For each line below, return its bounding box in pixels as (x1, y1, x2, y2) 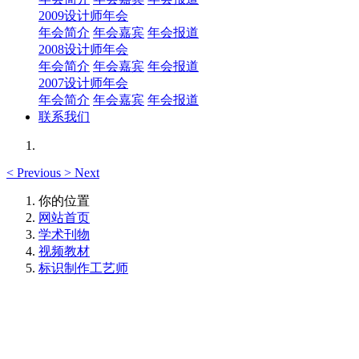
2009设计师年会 (38, 9, 128, 22)
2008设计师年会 (38, 42, 128, 56)
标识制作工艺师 (38, 261, 128, 275)
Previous (17, 166, 61, 179)
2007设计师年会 (38, 76, 128, 90)
